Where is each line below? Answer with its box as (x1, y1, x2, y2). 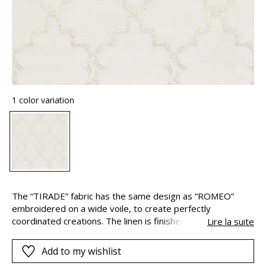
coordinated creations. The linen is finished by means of (12, 214, 239, 227)
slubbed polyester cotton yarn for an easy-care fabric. (12, 227, 232, 239)
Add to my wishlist (42, 244, 121, 258)
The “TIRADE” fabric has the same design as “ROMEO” (12, 189, 234, 202)
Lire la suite (207, 215, 254, 227)
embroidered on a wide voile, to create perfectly (12, 202, 211, 214)
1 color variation (12, 94, 74, 106)
